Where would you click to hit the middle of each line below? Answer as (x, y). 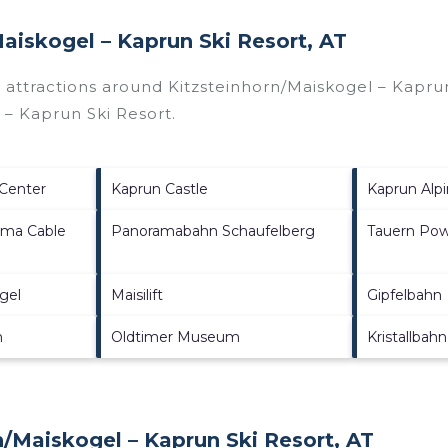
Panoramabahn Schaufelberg (212, 230)
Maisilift (136, 294)
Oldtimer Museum (175, 336)
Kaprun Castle (159, 188)
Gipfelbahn (405, 294)
